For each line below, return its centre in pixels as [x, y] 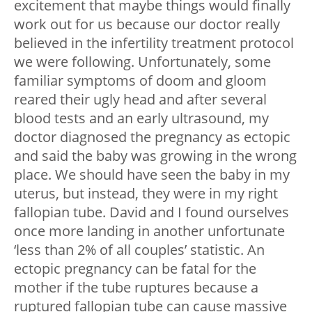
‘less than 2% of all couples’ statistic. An [139, 250]
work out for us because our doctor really [147, 24]
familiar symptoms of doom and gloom [140, 81]
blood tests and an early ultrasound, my [141, 118]
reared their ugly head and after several [140, 100]
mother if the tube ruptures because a [136, 288]
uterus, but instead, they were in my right [146, 194]
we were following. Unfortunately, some [142, 62]
